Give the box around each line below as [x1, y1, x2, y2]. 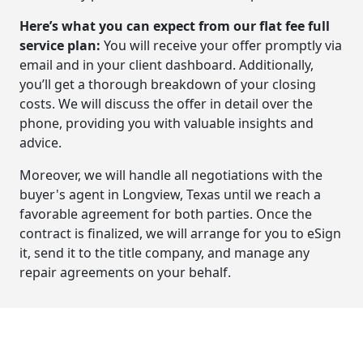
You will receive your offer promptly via [100, 36, 342, 54]
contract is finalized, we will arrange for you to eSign [19, 224, 341, 242]
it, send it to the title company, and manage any [19, 243, 310, 262]
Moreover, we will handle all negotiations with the [19, 165, 322, 184]
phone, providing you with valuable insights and [19, 113, 314, 132]
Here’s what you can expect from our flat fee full [19, 16, 330, 35]
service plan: [19, 36, 100, 54]
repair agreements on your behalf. [19, 263, 231, 281]
